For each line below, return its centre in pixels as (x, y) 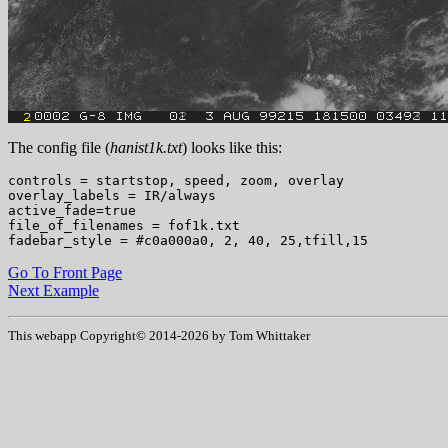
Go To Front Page (65, 272)
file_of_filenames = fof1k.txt (124, 225)
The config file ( (59, 147)
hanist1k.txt (146, 147)
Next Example (53, 290)
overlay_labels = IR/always (112, 195)
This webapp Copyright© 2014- (94, 335)
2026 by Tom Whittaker (245, 335)
